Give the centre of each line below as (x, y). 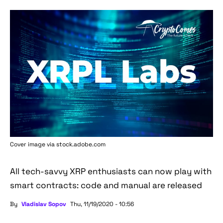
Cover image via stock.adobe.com (58, 145)
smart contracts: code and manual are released (106, 185)
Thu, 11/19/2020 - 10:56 (102, 204)
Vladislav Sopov (44, 204)
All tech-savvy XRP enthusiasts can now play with (111, 171)
